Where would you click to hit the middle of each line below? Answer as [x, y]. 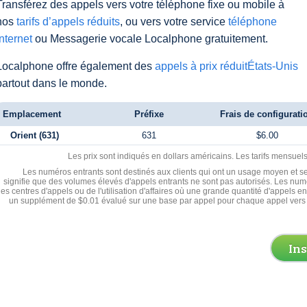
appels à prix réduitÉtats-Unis [226, 66]
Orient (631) [34, 135]
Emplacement [32, 114]
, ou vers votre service [174, 22]
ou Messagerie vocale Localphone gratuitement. [150, 39]
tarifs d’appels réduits [68, 22]
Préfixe [149, 114]
